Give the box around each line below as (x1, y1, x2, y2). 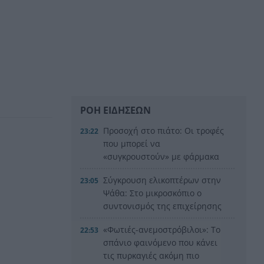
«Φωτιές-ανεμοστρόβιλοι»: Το (103, 223, 221, 235)
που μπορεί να (103, 137, 161, 149)
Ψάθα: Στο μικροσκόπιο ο (103, 187, 202, 199)
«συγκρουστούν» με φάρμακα (103, 150, 220, 162)
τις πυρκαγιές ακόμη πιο (103, 249, 200, 261)
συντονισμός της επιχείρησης (103, 200, 222, 212)
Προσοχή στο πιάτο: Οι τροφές (103, 124, 225, 136)
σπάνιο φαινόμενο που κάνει (103, 236, 218, 248)
